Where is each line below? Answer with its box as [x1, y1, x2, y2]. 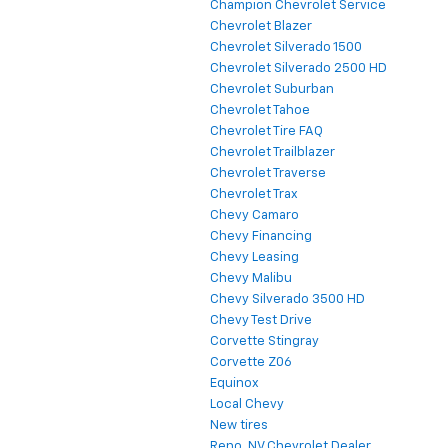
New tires [210, 419, 268, 433]
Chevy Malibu [210, 272, 292, 286]
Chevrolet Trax [210, 188, 298, 202]
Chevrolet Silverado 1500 [210, 41, 362, 55]
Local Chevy [210, 398, 284, 412]
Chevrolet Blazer [210, 20, 312, 34]
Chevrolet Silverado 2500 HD [210, 62, 387, 76]
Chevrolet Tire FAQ [210, 125, 323, 139]
